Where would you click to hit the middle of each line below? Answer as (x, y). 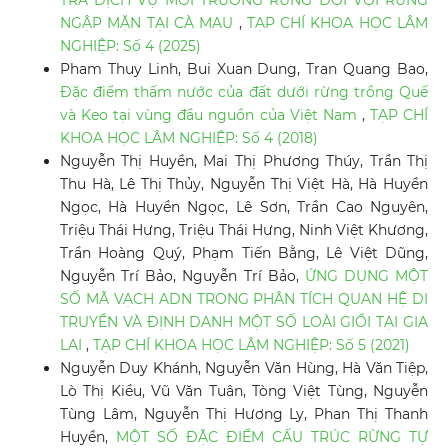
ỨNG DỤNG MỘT (366, 276)
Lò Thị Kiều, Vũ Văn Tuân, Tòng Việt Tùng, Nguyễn (244, 391)
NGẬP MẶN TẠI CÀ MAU (149, 23)
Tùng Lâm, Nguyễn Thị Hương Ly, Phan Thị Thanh (244, 414)
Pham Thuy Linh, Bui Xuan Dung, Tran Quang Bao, (244, 69)
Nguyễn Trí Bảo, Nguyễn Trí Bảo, (182, 276)
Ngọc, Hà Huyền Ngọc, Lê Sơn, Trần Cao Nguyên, (244, 207)
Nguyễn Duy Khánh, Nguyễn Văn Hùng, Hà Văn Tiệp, (244, 368)
